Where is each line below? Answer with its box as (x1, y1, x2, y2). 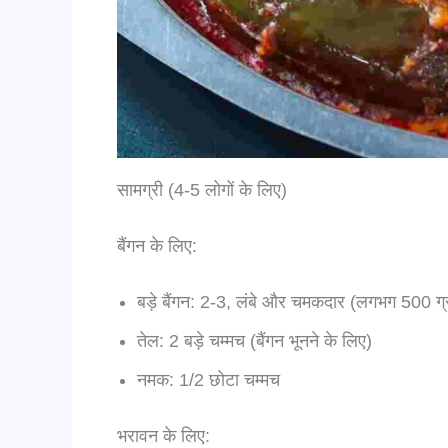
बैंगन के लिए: (117, 235, 197, 256)
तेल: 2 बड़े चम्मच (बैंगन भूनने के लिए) (137, 330, 372, 351)
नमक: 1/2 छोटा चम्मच (137, 369, 280, 390)
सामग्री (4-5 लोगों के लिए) (117, 179, 287, 200)
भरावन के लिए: (117, 425, 210, 446)
